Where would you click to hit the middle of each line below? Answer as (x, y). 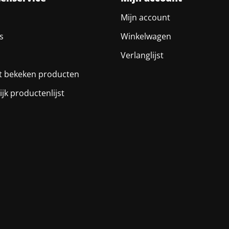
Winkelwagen (146, 36)
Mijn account (145, 17)
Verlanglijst (142, 55)
